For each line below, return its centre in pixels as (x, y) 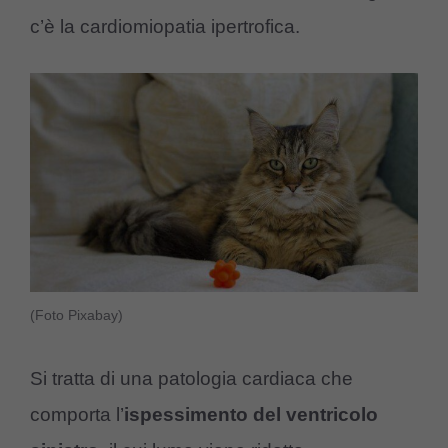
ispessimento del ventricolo (251, 415)
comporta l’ (77, 415)
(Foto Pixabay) (76, 314)
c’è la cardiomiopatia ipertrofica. (165, 26)
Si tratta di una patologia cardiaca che (191, 379)
